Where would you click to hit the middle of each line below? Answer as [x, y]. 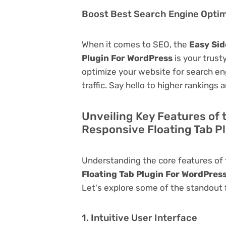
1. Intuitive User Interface [139, 218]
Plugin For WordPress [127, 58]
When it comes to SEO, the [135, 44]
